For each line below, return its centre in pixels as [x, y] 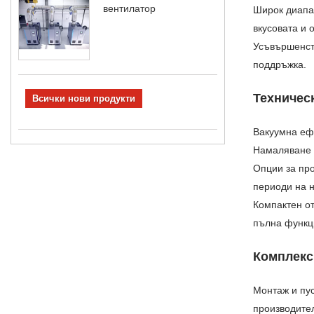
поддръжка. [280, 64]
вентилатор [129, 8]
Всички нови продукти [84, 98]
